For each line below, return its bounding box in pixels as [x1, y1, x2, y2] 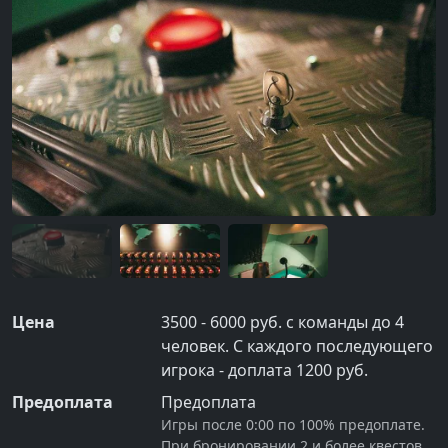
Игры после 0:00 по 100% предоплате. [161, 415, 426, 435]
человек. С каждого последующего [161, 335, 434, 358]
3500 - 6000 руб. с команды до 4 [161, 311, 405, 334]
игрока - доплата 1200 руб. [161, 359, 369, 382]
